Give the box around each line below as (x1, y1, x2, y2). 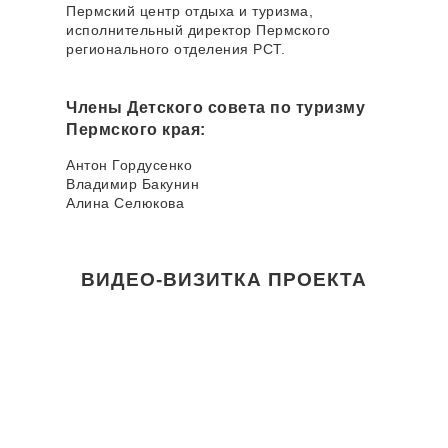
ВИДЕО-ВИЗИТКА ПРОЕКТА (81, 269, 367, 291)
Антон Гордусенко (66, 157, 192, 174)
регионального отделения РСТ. (66, 41, 285, 58)
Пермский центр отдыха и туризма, (66, 3, 313, 20)
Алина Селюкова (66, 195, 184, 212)
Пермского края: (66, 121, 206, 139)
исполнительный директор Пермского (66, 22, 331, 39)
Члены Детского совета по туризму (66, 99, 365, 117)
